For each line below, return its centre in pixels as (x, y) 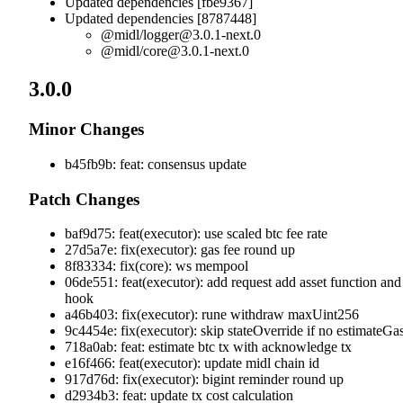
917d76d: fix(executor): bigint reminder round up (204, 380)
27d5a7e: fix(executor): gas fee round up (180, 250)
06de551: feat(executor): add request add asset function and (233, 282)
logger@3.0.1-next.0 (202, 35)
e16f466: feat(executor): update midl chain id (192, 363)
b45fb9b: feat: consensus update (156, 164)
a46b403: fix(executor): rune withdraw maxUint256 (212, 315)
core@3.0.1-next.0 (196, 51)
